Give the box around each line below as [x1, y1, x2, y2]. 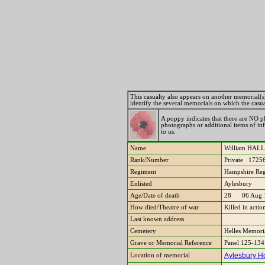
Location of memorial [130, 252, 190, 258]
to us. [161, 128, 176, 135]
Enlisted [130, 180, 152, 187]
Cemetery [130, 228, 156, 234]
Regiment [130, 169, 156, 175]
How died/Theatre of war [130, 204, 199, 211]
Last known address [130, 216, 184, 222]
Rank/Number [130, 157, 169, 163]
